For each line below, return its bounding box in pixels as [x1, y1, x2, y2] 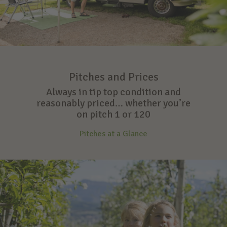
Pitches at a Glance [80, 129, 147, 139]
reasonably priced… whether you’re [36, 97, 191, 110]
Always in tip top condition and [46, 86, 181, 99]
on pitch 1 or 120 [77, 108, 150, 121]
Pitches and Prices [68, 70, 159, 84]
